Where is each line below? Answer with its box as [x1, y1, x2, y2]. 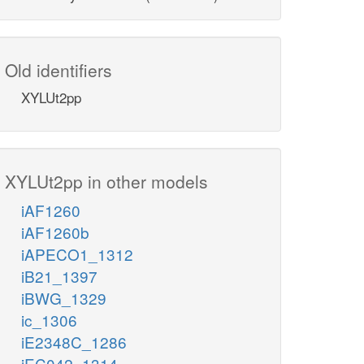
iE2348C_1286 [21, 331, 127, 353]
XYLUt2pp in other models [5, 169, 208, 194]
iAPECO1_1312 [21, 243, 133, 266]
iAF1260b [21, 221, 89, 244]
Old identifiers [5, 58, 112, 83]
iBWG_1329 [21, 287, 106, 310]
